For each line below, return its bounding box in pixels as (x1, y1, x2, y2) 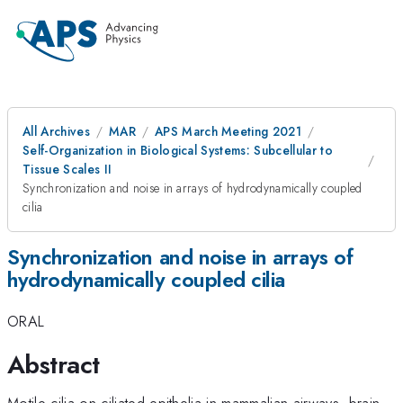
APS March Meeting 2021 (154, 122, 302, 140)
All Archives (22, 122, 90, 140)
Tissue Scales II (22, 160, 112, 178)
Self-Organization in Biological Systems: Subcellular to (22, 141, 334, 159)
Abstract (7, 345, 100, 383)
